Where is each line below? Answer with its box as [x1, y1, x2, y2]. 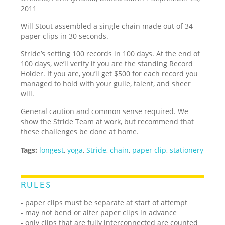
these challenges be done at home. [21, 126, 139, 136]
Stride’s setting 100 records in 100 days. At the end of [21, 48, 200, 58]
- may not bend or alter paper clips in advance [21, 207, 177, 217]
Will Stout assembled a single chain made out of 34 [21, 21, 193, 31]
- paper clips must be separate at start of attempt [21, 197, 188, 207]
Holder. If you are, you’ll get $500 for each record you [21, 68, 198, 78]
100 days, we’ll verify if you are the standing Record [21, 58, 193, 68]
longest [39, 145, 64, 155]
